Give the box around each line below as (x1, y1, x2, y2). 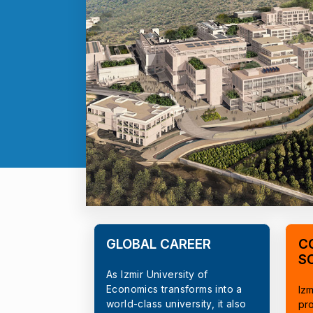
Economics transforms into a (106, 282, 242, 295)
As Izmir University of (106, 268, 208, 280)
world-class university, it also (106, 297, 247, 310)
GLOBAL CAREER (106, 235, 211, 252)
